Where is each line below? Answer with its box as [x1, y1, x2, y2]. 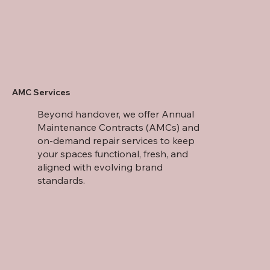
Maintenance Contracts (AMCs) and [37, 121, 200, 133]
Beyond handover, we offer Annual [37, 107, 195, 120]
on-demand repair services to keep [37, 134, 195, 146]
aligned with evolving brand [37, 160, 163, 173]
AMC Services [12, 86, 70, 98]
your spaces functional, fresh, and [37, 147, 189, 160]
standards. [37, 174, 86, 186]
